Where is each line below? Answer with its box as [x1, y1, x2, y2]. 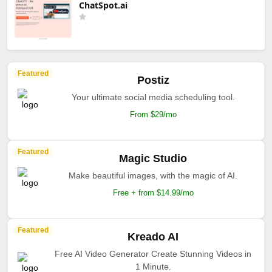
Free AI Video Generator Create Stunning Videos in [55, 248, 251, 259]
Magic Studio [119, 152, 187, 165]
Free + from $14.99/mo [112, 188, 194, 197]
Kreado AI [127, 230, 178, 243]
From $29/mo [129, 109, 177, 119]
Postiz [137, 73, 169, 86]
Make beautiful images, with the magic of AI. [69, 170, 237, 180]
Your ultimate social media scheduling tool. [71, 92, 235, 102]
